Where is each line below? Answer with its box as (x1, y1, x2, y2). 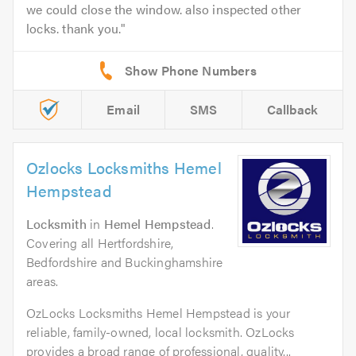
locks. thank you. (26, 18, 122, 37)
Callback (266, 99, 319, 118)
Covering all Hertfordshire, (26, 233, 174, 252)
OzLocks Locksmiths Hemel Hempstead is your (26, 303, 291, 322)
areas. (26, 271, 59, 290)
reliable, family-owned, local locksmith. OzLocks (26, 322, 295, 341)
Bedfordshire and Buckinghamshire (26, 252, 223, 271)
